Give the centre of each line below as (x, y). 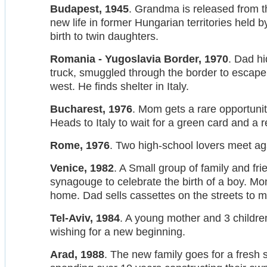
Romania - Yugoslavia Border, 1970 (139, 59)
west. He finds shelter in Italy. (119, 86)
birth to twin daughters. (104, 36)
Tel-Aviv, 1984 (85, 218)
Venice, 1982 (82, 168)
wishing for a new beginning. (118, 232)
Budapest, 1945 (89, 9)
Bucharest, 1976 (91, 109)
